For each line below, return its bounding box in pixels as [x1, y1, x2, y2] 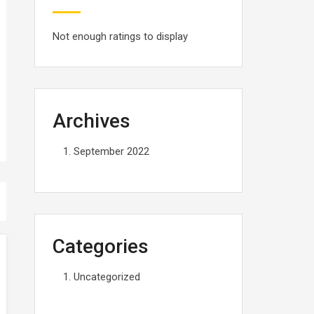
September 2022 [73, 145, 149, 158]
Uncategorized [73, 271, 140, 283]
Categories [52, 235, 149, 258]
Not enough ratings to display [52, 30, 188, 43]
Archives [52, 109, 130, 132]
